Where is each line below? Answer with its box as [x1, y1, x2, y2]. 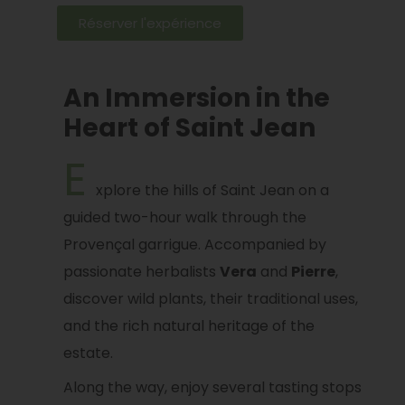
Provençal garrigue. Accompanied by [62, 234, 326, 256]
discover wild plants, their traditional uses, [62, 288, 358, 310]
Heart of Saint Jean [62, 110, 316, 146]
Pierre [290, 261, 335, 283]
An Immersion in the [62, 80, 330, 117]
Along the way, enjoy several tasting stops [62, 377, 362, 399]
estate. [62, 343, 113, 364]
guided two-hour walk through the [62, 207, 306, 229]
